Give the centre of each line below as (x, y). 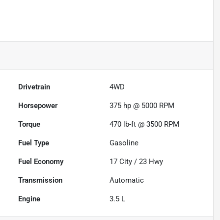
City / (128, 162)
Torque (29, 124)
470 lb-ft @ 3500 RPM (145, 124)
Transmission (41, 180)
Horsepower (38, 106)
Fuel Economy (41, 162)
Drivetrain (34, 87)
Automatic (127, 180)
